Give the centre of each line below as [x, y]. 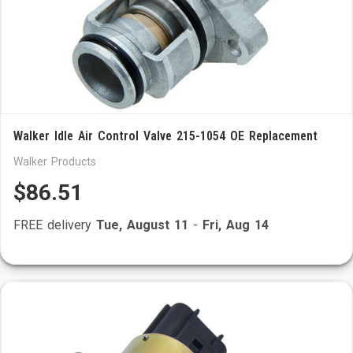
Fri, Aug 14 [236, 225]
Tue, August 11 [142, 225]
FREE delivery [55, 225]
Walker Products [55, 162]
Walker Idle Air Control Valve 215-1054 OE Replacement [165, 136]
